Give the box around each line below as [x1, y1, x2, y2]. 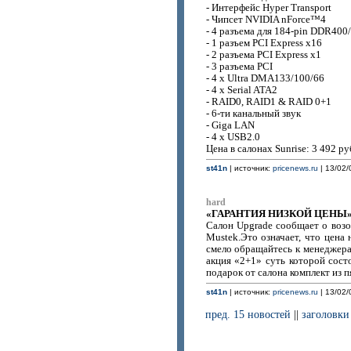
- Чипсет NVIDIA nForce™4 [205, 14, 326, 25]
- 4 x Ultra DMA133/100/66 [205, 73, 324, 84]
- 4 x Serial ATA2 [205, 85, 277, 96]
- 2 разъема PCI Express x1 [205, 49, 321, 60]
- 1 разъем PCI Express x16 [205, 38, 322, 49]
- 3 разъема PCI [205, 61, 273, 72]
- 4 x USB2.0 [205, 132, 260, 143]
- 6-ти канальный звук [205, 108, 301, 119]
